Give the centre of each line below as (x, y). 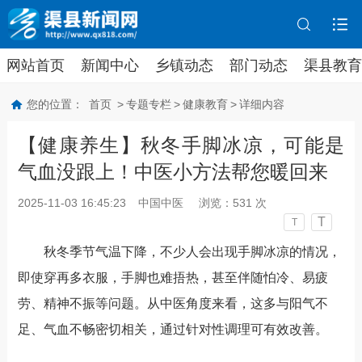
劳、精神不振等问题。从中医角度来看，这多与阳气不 (173, 304)
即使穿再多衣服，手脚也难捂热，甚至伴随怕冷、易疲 (173, 278)
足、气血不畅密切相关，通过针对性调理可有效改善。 (173, 330)
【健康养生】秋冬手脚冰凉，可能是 (181, 145)
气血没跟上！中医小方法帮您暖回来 (173, 172)
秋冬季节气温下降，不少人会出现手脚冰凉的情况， (192, 252)
